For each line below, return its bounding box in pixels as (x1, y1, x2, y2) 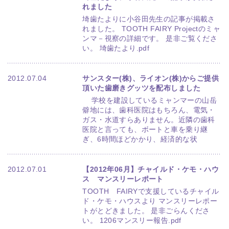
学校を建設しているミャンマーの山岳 (82, 96, 217, 104)
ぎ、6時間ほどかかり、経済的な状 (82, 134, 198, 143)
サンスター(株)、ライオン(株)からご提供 (82, 74, 219, 82)
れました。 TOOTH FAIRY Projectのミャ (82, 24, 221, 33)
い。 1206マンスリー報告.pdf (82, 216, 181, 224)
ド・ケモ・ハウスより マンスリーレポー (82, 196, 218, 205)
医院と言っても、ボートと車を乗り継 (82, 125, 208, 133)
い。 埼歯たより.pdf (82, 43, 154, 52)
